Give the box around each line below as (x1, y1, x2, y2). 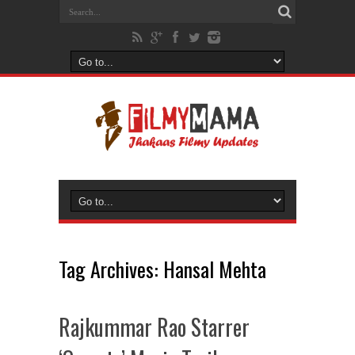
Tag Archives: (59, 254, 163, 284)
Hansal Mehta (163, 254, 266, 284)
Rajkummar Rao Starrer (59, 311, 250, 343)
